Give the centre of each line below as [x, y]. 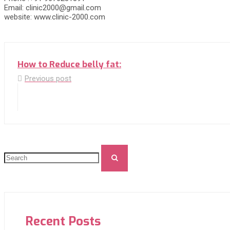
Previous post [48, 79]
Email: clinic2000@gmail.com [53, 8]
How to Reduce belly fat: [69, 64]
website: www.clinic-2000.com [55, 17]
